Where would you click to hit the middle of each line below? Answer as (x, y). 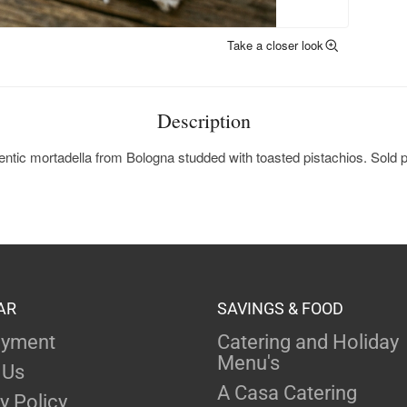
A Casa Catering (287, 393)
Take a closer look (275, 45)
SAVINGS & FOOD (280, 309)
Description (203, 121)
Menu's (248, 363)
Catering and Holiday (308, 342)
